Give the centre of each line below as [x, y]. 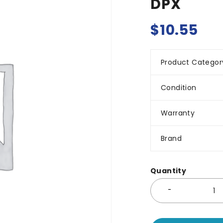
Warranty [178, 113]
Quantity [168, 171]
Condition [179, 88]
